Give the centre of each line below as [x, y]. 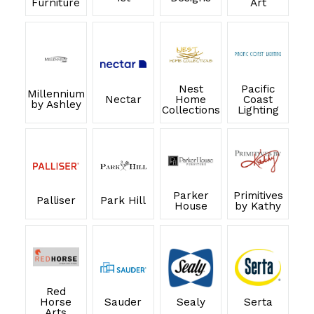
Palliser [56, 201]
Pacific [258, 89]
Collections [191, 110]
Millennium [56, 94]
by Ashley [56, 105]
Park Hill [123, 201]
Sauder [123, 302]
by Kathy [258, 206]
